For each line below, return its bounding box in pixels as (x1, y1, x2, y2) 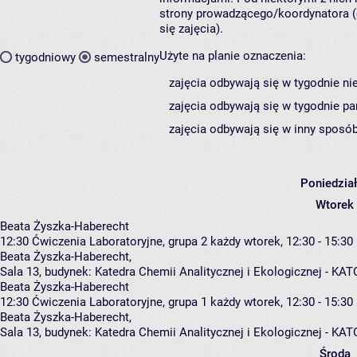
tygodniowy (15, 49, 76, 65)
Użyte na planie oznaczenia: (159, 49, 306, 64)
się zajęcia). (159, 22, 223, 37)
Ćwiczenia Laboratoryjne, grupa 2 (32, 234, 207, 249)
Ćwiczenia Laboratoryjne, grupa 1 (32, 295, 207, 310)
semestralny (94, 49, 159, 65)
